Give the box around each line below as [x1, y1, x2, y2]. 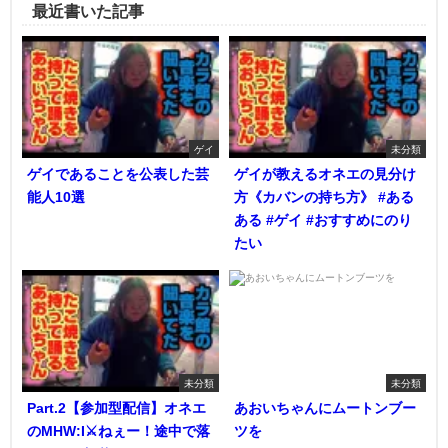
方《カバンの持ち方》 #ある [234, 190, 414, 205]
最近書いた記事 [32, 3, 144, 20]
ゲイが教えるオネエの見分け [234, 167, 416, 182]
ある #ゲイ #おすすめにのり [234, 213, 412, 228]
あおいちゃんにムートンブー [234, 400, 416, 415]
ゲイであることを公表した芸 [27, 167, 209, 182]
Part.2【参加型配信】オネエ [27, 400, 206, 415]
